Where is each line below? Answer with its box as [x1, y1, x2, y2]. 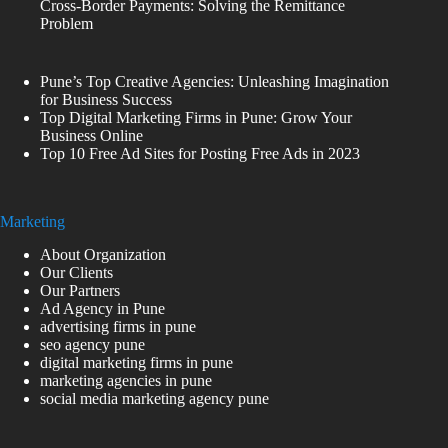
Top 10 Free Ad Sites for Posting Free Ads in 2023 [40, 145, 360, 163]
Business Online [40, 127, 143, 145]
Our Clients [40, 264, 113, 282]
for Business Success [40, 91, 172, 109]
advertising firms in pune [40, 318, 196, 336]
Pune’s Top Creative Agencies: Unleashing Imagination [40, 73, 389, 91]
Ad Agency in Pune [40, 300, 165, 318]
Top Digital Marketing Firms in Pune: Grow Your [40, 109, 352, 127]
